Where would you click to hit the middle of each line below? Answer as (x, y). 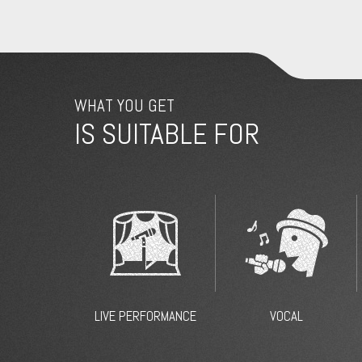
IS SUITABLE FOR (167, 134)
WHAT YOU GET (124, 106)
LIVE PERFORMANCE (145, 316)
